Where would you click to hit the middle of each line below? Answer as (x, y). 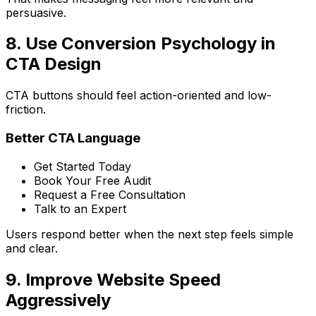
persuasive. (36, 12)
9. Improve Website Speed (113, 279)
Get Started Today (83, 166)
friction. (26, 110)
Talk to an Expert (80, 208)
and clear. (32, 248)
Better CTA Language (73, 138)
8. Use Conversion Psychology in (141, 44)
